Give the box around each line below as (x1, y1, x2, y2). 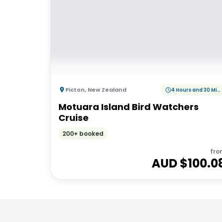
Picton (65, 86, 85, 94)
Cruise (58, 111, 89, 124)
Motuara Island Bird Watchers (58, 100, 199, 113)
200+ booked (62, 129, 104, 138)
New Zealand (88, 86, 126, 94)
